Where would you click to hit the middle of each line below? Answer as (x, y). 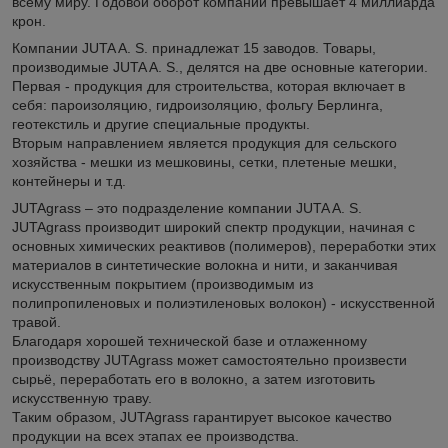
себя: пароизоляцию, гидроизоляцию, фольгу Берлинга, (197, 104)
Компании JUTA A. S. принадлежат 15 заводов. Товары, (194, 47)
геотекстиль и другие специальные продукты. (161, 123)
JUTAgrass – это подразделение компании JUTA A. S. (187, 207)
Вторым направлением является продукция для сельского (204, 142)
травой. (38, 321)
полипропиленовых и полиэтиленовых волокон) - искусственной (223, 302)
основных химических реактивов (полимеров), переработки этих (224, 245)
